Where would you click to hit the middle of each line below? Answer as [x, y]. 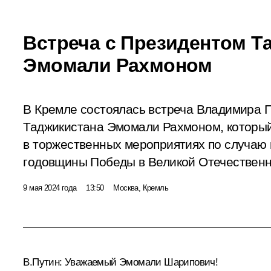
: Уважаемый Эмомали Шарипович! [139, 262]
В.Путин [41, 262]
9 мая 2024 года [50, 188]
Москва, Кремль [141, 188]
